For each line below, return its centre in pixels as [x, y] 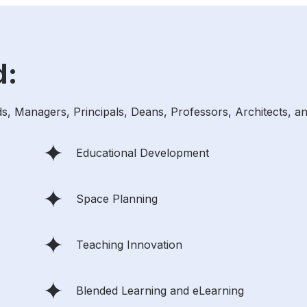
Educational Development [143, 152]
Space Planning [117, 198]
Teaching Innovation [129, 244]
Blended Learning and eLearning [160, 290]
